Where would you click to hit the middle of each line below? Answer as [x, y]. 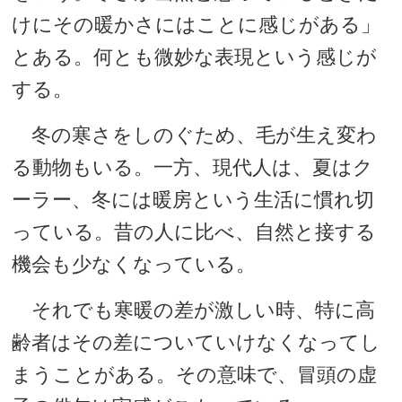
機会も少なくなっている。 [134, 264]
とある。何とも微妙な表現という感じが [195, 57]
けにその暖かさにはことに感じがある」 [197, 25]
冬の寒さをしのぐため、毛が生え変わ [195, 135]
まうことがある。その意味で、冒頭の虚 [195, 375]
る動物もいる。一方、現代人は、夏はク [193, 167]
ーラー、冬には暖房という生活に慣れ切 [193, 200]
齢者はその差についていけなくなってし [197, 342]
